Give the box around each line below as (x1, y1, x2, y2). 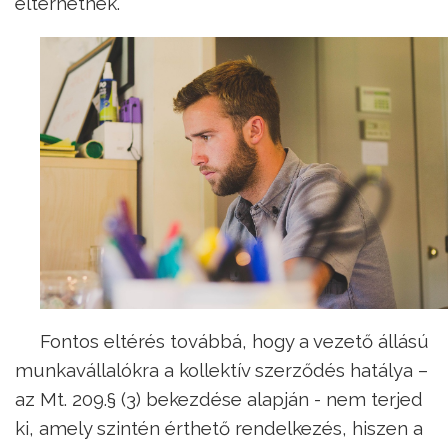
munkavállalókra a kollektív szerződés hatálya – (15, 359, 428, 382)
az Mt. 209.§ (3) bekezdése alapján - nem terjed (15, 388, 423, 411)
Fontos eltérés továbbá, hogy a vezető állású (40, 330, 429, 353)
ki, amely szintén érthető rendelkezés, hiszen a (15, 417, 423, 440)
